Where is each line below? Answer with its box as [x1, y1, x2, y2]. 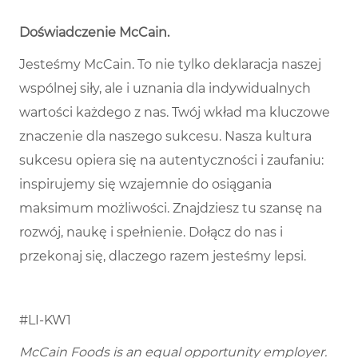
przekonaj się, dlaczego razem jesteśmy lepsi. [19, 249, 306, 265]
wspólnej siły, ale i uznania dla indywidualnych [19, 81, 311, 97]
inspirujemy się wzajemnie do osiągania [19, 177, 272, 193]
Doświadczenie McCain [19, 25, 167, 41]
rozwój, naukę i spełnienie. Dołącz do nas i [19, 225, 283, 241]
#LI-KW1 [19, 312, 71, 328]
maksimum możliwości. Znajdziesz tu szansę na [19, 201, 322, 217]
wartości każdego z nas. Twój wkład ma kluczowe [19, 105, 330, 121]
